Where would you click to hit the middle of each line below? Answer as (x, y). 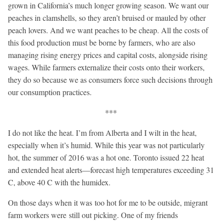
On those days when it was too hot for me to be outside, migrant (108, 202)
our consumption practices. (50, 92)
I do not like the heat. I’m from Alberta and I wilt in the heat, (102, 132)
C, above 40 (27, 182)
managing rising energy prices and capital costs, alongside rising (108, 55)
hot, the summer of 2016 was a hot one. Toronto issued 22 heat (106, 157)
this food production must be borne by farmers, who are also (102, 42)
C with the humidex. (79, 182)
